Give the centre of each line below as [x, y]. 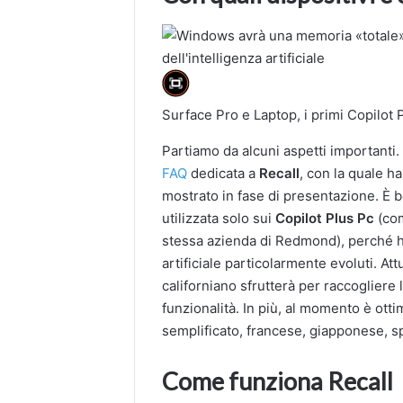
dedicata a [224, 174]
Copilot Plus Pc [327, 219]
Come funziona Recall [278, 381]
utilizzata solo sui [219, 219]
